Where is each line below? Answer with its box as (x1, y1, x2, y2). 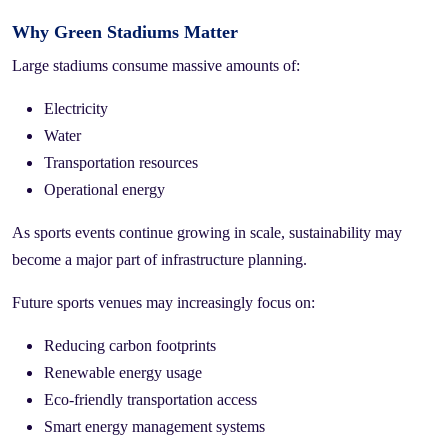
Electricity (44, 100, 108, 118)
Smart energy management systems (44, 418, 265, 436)
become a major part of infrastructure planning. (12, 251, 307, 269)
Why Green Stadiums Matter (12, 22, 238, 43)
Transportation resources (44, 154, 198, 172)
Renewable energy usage (44, 364, 202, 382)
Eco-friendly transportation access (44, 391, 257, 409)
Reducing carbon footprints (44, 337, 216, 355)
